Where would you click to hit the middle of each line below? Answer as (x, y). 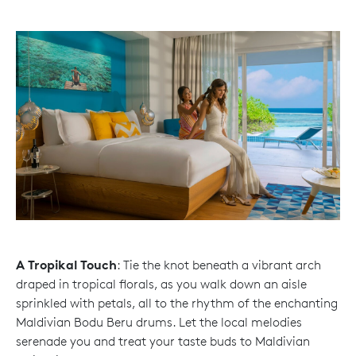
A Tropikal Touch (66, 265)
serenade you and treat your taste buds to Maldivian (163, 342)
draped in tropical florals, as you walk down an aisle (161, 284)
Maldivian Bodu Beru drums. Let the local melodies (159, 323)
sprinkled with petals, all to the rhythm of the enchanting (177, 304)
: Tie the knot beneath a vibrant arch (219, 265)
